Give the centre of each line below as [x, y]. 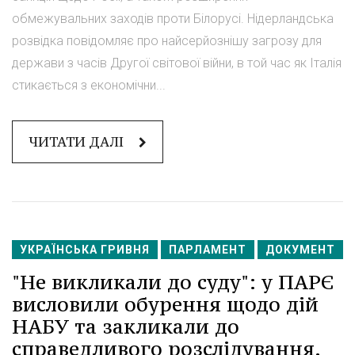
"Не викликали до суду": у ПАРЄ [173, 282]
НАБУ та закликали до [126, 326]
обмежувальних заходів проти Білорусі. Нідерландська [173, 18]
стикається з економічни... [89, 85]
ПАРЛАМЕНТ [208, 249]
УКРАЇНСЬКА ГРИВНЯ [85, 249]
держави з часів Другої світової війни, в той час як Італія [177, 63]
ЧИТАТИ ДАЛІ [78, 141]
